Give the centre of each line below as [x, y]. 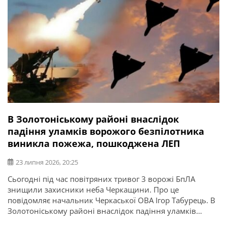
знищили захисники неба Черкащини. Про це [93, 189]
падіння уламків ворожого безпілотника [106, 131]
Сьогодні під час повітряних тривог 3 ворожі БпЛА [101, 179]
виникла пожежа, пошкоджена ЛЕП [94, 143]
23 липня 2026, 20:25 [47, 162]
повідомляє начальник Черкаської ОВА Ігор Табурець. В [111, 200]
